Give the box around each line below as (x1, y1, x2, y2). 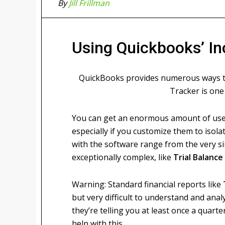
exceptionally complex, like (72, 152, 173, 163)
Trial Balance (173, 152, 223, 163)
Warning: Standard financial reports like (72, 179, 223, 190)
